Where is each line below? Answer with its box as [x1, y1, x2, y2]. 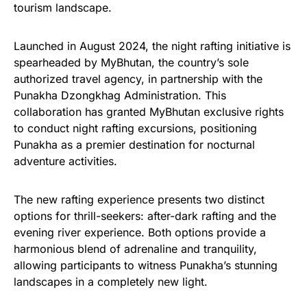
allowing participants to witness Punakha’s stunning [14, 258, 278, 272]
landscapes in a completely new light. [14, 275, 208, 288]
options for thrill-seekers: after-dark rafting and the [14, 209, 276, 223]
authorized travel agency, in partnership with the [14, 72, 262, 86]
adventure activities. [14, 154, 117, 168]
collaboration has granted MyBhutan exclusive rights [14, 105, 284, 119]
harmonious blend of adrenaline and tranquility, [14, 242, 257, 256]
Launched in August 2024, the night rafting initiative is [14, 39, 291, 53]
